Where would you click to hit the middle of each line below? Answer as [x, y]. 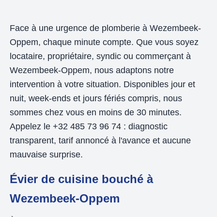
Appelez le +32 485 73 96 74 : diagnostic [89, 127]
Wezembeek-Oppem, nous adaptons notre [92, 70]
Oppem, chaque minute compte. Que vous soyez [104, 42]
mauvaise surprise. [46, 155]
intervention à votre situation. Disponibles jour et [102, 85]
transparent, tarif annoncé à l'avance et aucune [100, 141]
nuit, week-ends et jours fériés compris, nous [96, 99]
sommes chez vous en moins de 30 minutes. [96, 113]
